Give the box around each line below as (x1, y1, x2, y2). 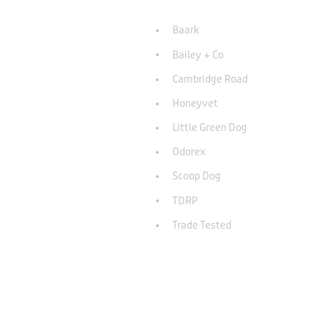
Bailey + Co (172, 48, 224, 61)
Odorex (172, 146, 206, 159)
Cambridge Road (172, 73, 248, 85)
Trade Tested (172, 219, 231, 231)
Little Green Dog (172, 122, 247, 135)
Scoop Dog (172, 170, 221, 183)
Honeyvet (172, 97, 218, 110)
